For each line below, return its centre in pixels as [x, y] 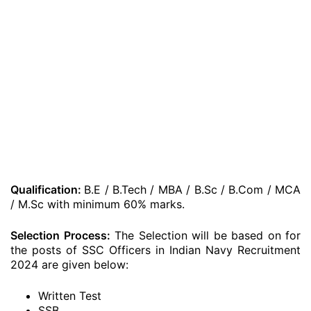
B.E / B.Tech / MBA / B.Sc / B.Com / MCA [193, 190]
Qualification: [48, 190]
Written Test [70, 296]
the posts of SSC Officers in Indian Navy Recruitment [155, 250]
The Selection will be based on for [205, 235]
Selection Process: [60, 235]
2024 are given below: [69, 264]
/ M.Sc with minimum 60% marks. [98, 204]
